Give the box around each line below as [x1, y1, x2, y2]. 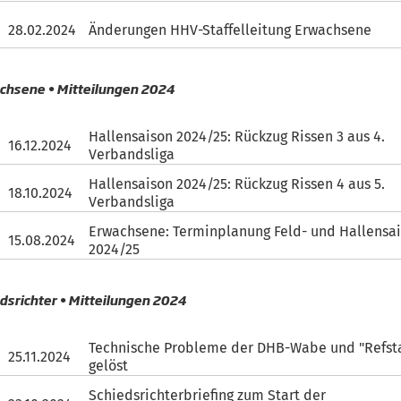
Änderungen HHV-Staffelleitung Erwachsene [89, 21, 372, 38]
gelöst [89, 357, 129, 374]
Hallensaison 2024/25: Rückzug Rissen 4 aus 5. [89, 175, 386, 192]
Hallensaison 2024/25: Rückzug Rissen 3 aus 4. [89, 128, 386, 145]
